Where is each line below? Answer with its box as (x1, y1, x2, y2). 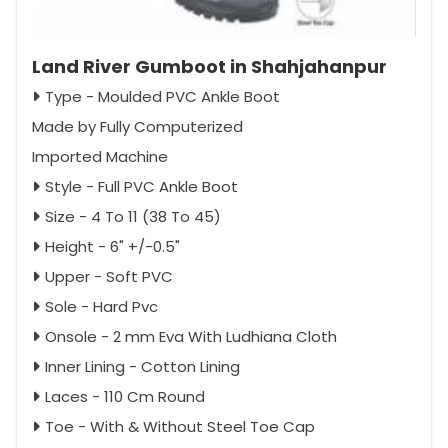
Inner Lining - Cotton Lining (45, 355, 240, 377)
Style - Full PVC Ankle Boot (45, 175, 238, 197)
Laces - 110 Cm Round (45, 385, 205, 407)
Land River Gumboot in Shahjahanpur (32, 53, 387, 79)
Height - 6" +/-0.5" (45, 235, 180, 257)
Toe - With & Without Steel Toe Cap (45, 415, 315, 437)
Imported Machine (32, 145, 168, 167)
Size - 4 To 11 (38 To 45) (45, 205, 221, 227)
